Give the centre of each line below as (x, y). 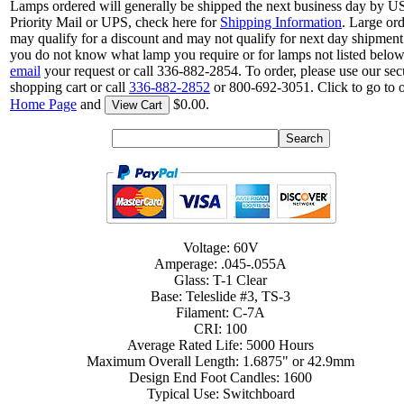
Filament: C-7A (221, 313)
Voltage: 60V (221, 248)
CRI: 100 (221, 329)
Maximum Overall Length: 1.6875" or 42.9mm (221, 362)
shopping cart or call (69, 87)
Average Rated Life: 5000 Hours (221, 345)
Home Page (43, 105)
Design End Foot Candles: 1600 (221, 378)
